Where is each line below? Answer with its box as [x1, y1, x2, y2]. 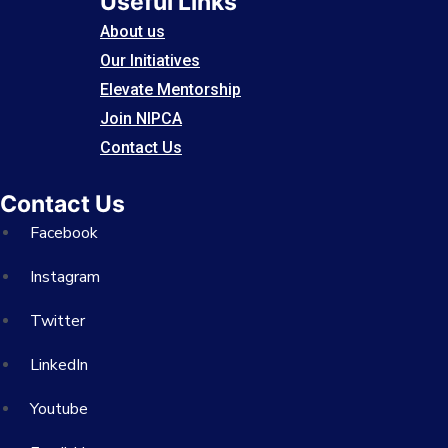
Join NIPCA [100, 109, 182, 128]
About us [100, 22, 165, 41]
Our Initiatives [100, 51, 200, 70]
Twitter [30, 310, 85, 332]
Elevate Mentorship [100, 80, 241, 99]
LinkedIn [30, 354, 88, 376]
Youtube [30, 398, 88, 420]
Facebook [30, 222, 98, 244]
